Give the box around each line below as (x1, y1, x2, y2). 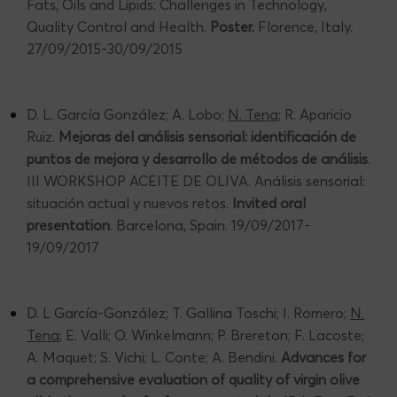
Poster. (210, 17, 258, 35)
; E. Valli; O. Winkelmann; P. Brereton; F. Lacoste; (59, 325, 364, 344)
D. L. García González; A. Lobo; (27, 105, 228, 123)
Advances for (281, 347, 366, 366)
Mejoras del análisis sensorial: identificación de (58, 127, 356, 145)
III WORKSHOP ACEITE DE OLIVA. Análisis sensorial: (27, 171, 365, 190)
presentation (27, 215, 110, 234)
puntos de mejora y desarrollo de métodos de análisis (27, 149, 368, 167)
